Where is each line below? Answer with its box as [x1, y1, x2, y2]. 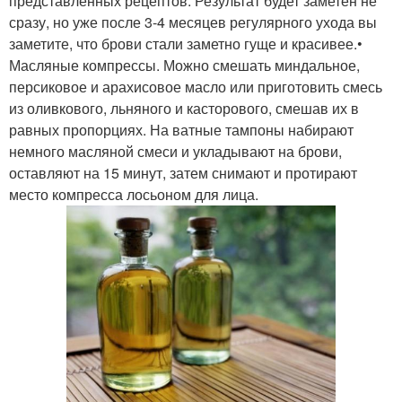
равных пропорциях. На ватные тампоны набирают [9, 118, 354, 140]
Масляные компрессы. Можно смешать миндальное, [9, 54, 360, 75]
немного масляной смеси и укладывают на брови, [9, 140, 342, 162]
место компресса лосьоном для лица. [9, 183, 258, 205]
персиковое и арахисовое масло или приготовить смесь [9, 75, 382, 97]
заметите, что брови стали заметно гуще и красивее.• [9, 32, 363, 54]
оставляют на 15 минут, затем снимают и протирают [9, 162, 357, 183]
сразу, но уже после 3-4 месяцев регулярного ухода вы [9, 11, 377, 32]
